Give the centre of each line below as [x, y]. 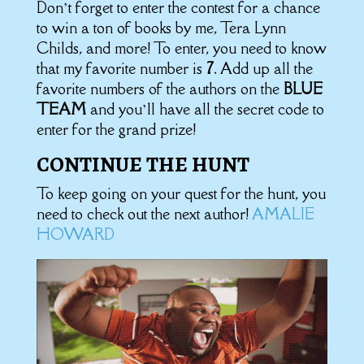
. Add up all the [263, 69]
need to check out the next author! [144, 214]
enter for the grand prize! [116, 130]
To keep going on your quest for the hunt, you [181, 194]
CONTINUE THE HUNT [143, 165]
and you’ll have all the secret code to [207, 109]
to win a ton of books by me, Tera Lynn [161, 28]
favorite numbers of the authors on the [160, 89]
